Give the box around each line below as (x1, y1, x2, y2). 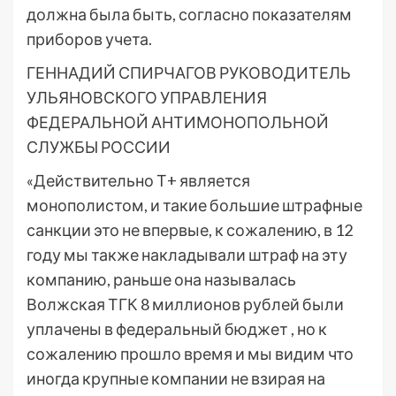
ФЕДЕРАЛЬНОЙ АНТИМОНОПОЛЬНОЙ (27, 112, 329, 133)
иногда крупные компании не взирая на (27, 369, 325, 389)
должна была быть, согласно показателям (27, 4, 352, 25)
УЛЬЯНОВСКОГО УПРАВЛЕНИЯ (27, 88, 267, 108)
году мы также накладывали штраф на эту (27, 245, 347, 265)
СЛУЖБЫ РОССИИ (27, 137, 171, 157)
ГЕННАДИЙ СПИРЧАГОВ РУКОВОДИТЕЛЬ (27, 63, 351, 83)
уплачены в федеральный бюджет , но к (27, 319, 327, 339)
